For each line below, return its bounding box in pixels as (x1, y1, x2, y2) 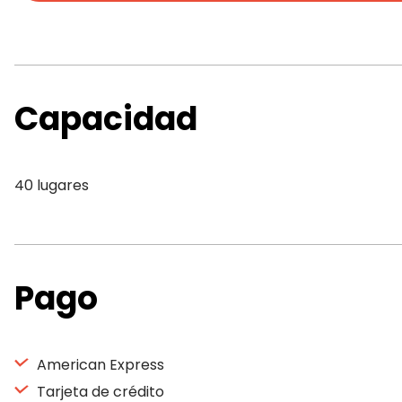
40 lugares (14, 175, 89, 196)
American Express (33, 354, 164, 375)
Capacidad (14, 96, 197, 142)
